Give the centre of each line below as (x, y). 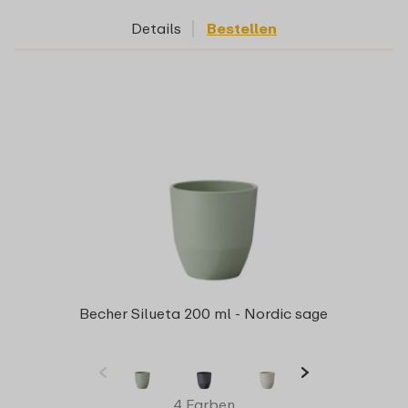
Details (156, 28)
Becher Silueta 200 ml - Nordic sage (204, 314)
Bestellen (242, 28)
